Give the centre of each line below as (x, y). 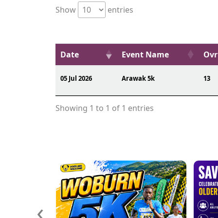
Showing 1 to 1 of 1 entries (105, 108)
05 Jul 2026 (76, 78)
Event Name (145, 54)
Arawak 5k (138, 78)
